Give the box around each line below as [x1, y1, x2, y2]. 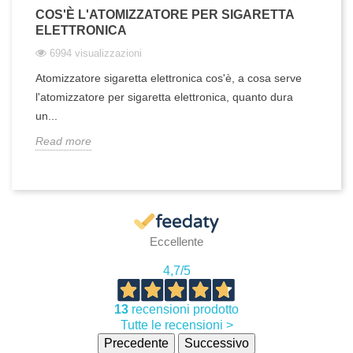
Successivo [184, 336, 249, 350]
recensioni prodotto [128, 302, 239, 316]
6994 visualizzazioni [50, 46, 142, 59]
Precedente [104, 336, 169, 350]
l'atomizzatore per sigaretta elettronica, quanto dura [35, 90, 293, 103]
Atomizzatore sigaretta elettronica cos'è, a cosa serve [35, 71, 302, 84]
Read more [35, 134, 91, 147]
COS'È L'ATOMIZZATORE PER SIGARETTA [35, 7, 294, 21]
